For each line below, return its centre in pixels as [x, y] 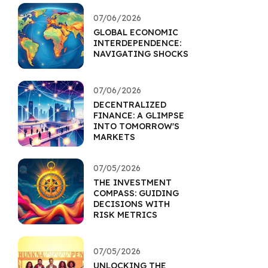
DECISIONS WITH [132, 204]
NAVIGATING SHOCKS [141, 54]
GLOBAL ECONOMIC [136, 32]
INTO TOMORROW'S [136, 126]
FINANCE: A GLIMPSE [139, 115]
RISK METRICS [125, 215]
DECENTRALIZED [130, 105]
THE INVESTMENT [133, 182]
